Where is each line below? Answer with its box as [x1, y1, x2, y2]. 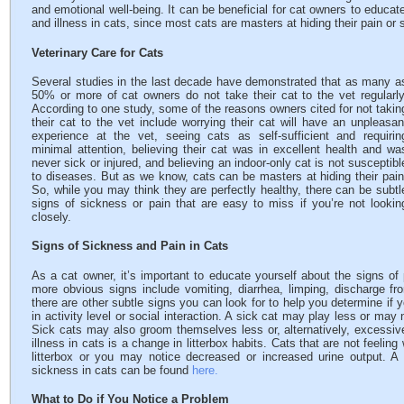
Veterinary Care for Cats [32, 45, 163, 60]
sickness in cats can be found [32, 363, 192, 377]
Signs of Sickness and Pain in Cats [32, 239, 228, 253]
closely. [32, 209, 71, 224]
